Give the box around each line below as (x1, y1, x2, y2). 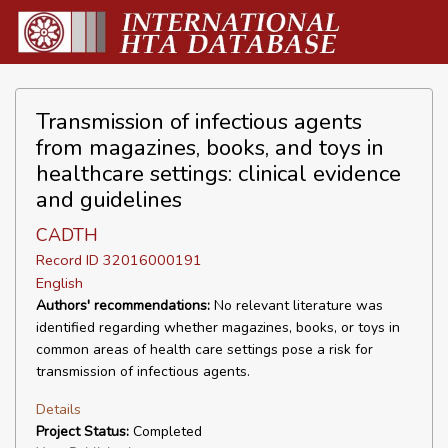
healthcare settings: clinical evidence (36, 158, 401, 189)
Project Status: (36, 422, 129, 441)
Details (36, 399, 81, 419)
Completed (129, 422, 202, 441)
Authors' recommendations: (36, 296, 210, 315)
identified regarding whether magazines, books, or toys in (36, 318, 400, 337)
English (36, 273, 83, 293)
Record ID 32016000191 (36, 250, 202, 270)
